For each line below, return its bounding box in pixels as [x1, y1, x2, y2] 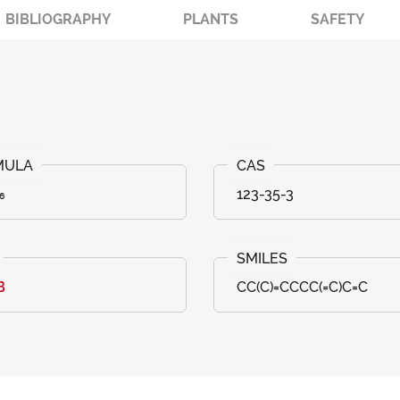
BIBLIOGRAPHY [5, 11, 111, 28]
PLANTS [183, 11, 238, 28]
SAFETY [311, 11, 364, 28]
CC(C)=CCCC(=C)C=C [237, 279, 368, 296]
